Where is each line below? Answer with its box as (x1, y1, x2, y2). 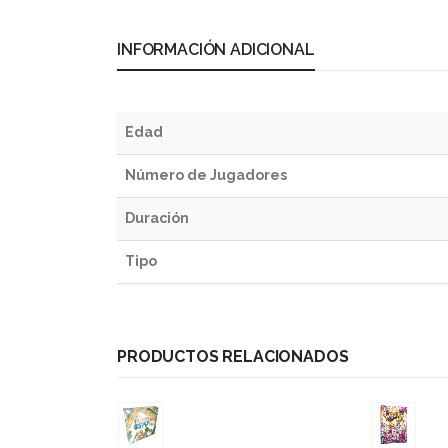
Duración (125, 210, 189, 227)
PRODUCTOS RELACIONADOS (117, 347, 349, 367)
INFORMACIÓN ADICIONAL (117, 40, 315, 60)
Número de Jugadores (125, 167, 287, 184)
